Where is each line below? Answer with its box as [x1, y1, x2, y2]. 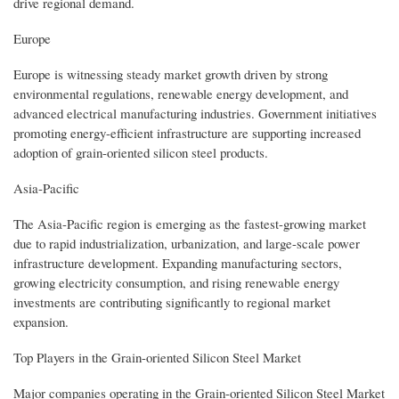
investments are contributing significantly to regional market [13, 293, 330, 312]
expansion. [13, 313, 69, 331]
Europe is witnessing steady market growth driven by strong [13, 65, 328, 84]
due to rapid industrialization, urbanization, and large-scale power [13, 234, 360, 253]
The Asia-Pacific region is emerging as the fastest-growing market [13, 215, 366, 233]
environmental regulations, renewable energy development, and [13, 85, 348, 103]
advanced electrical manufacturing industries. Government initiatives [13, 104, 377, 123]
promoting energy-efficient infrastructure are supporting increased [13, 124, 361, 142]
